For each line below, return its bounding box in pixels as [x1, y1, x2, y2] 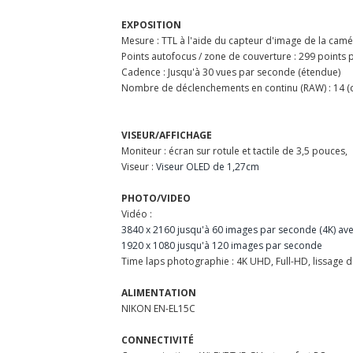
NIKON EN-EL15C [121, 301, 195, 315]
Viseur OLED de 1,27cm [156, 159, 259, 173]
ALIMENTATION [121, 285, 196, 299]
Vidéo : [121, 206, 152, 221]
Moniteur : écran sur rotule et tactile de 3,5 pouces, [121, 143, 347, 158]
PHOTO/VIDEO [121, 191, 191, 205]
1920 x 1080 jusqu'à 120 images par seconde [121, 238, 322, 252]
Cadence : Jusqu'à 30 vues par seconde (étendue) [121, 65, 340, 79]
